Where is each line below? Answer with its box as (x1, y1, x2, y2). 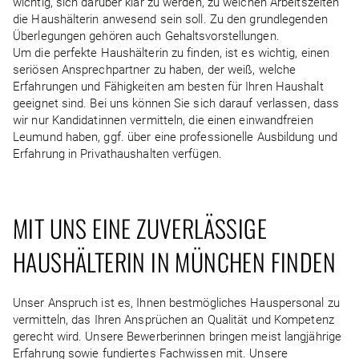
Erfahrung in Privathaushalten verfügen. (13, 147, 222, 161)
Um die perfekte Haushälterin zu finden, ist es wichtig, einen (13, 46, 330, 60)
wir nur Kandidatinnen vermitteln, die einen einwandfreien (13, 113, 313, 127)
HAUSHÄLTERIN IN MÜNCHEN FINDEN (13, 244, 336, 280)
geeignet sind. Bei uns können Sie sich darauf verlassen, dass (13, 96, 340, 111)
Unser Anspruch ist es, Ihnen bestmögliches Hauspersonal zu (13, 296, 340, 310)
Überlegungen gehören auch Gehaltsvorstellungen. (13, 29, 286, 43)
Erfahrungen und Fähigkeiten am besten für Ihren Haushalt (13, 79, 324, 94)
